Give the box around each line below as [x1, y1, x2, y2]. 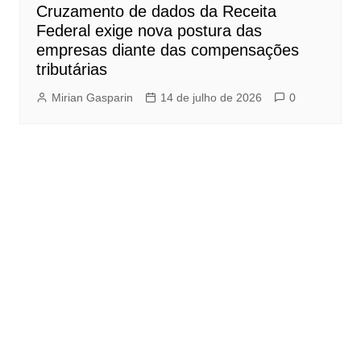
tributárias [35, 60, 107, 79]
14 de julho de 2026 [160, 91, 262, 105]
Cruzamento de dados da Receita [35, 2, 276, 21]
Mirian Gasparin [51, 91, 133, 105]
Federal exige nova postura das [35, 22, 262, 40]
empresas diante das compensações [35, 41, 299, 60]
